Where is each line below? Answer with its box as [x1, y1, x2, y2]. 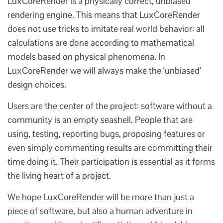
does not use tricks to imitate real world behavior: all [7, 23, 205, 34]
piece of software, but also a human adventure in [7, 205, 193, 217]
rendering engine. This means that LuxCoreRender [7, 9, 200, 20]
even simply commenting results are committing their [7, 142, 213, 153]
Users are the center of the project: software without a [7, 100, 212, 111]
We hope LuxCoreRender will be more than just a [7, 191, 194, 203]
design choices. [7, 79, 66, 90]
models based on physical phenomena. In [7, 51, 165, 62]
